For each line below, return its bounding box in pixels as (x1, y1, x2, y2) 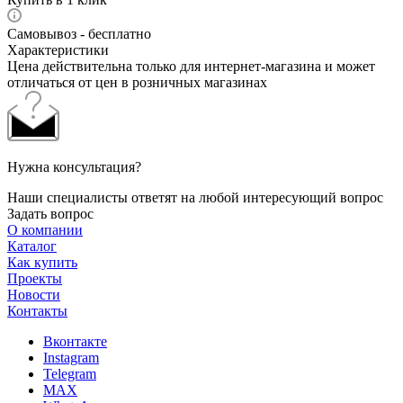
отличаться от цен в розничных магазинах (7, 74, 267, 90)
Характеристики (7, 41, 109, 58)
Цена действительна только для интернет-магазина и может (7, 58, 375, 74)
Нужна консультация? (7, 158, 141, 175)
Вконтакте (43, 333, 107, 349)
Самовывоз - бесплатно (7, 25, 151, 41)
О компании (7, 221, 83, 237)
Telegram (43, 365, 96, 381)
